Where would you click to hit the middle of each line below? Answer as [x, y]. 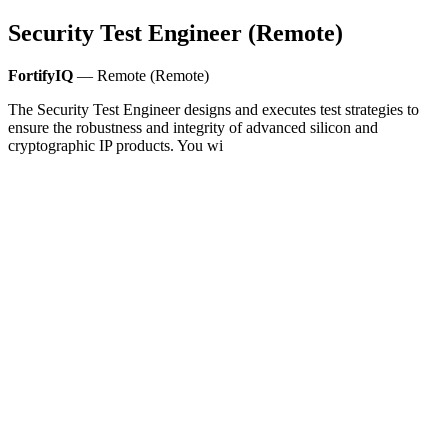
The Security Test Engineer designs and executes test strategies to [213, 109]
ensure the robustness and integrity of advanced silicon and [193, 127]
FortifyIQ [40, 75]
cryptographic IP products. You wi [115, 145]
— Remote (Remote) [141, 75]
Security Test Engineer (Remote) [175, 32]
